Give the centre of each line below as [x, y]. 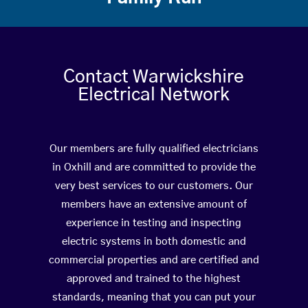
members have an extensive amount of [154, 205]
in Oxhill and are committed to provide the [154, 168]
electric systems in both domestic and [154, 242]
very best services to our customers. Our [154, 186]
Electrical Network [154, 95]
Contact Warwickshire [154, 77]
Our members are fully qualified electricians [154, 149]
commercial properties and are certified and [154, 261]
